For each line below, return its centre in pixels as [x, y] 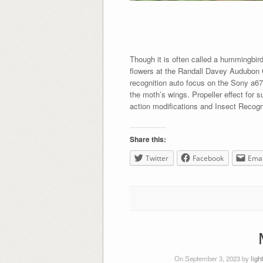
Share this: [148, 139]
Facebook [208, 159]
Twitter [157, 159]
